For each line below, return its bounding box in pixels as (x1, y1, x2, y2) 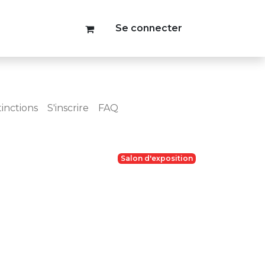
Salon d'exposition (121, 153, 193, 163)
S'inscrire (47, 102, 89, 114)
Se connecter (115, 22, 183, 34)
